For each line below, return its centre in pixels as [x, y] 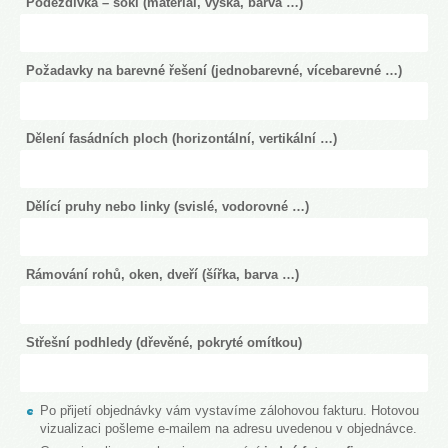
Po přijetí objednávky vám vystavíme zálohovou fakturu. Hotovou [229, 411]
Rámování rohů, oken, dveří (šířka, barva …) [162, 275]
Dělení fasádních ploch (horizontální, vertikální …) [181, 139]
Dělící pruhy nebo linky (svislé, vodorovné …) [167, 207]
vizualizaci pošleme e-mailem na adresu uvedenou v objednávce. [228, 429]
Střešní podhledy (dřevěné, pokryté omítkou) [164, 343]
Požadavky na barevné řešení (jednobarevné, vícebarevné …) [214, 71]
